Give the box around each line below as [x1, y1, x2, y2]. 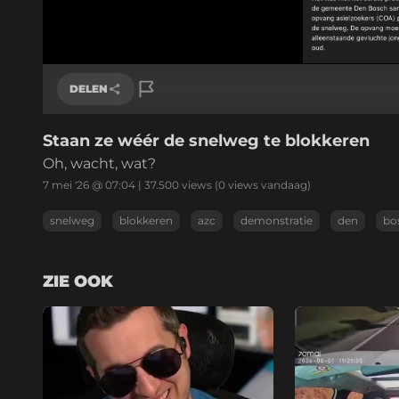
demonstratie [240, 213, 313, 227]
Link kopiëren [73, 133, 154, 149]
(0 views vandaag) [212, 177, 311, 191]
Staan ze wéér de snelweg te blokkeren [43, 130, 370, 151]
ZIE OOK [43, 271, 113, 291]
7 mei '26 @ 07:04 [43, 177, 135, 191]
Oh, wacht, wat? [43, 154, 156, 172]
